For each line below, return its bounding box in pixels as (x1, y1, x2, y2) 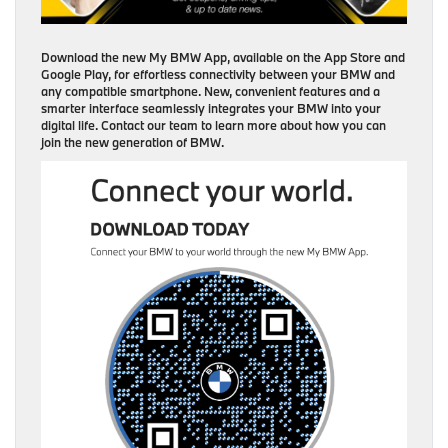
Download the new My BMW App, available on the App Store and (41, 49, 405, 65)
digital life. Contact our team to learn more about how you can (41, 117, 386, 133)
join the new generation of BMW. (41, 134, 224, 150)
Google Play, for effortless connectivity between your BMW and (41, 66, 395, 82)
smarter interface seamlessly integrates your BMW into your (41, 100, 381, 116)
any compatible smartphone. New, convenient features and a (41, 83, 380, 99)
